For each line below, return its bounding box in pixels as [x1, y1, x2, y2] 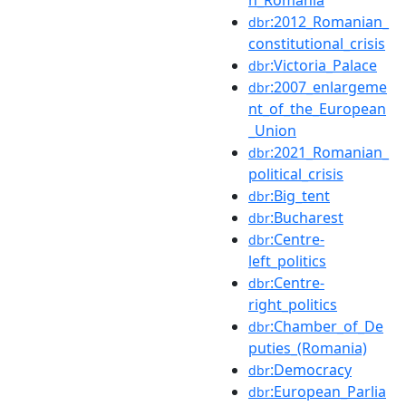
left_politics [248, 250, 326, 271]
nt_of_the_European [248, 98, 386, 119]
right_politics [248, 294, 337, 314]
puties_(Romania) [248, 337, 367, 358]
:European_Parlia [270, 381, 386, 401]
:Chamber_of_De [270, 315, 383, 336]
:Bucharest [270, 207, 343, 227]
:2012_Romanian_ [270, 11, 389, 32]
